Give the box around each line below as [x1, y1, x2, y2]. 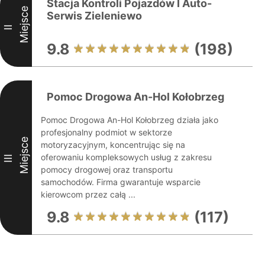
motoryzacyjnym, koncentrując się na [41, 140, 185, 150]
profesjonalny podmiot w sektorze [41, 127, 172, 137]
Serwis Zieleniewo [47, 9, 142, 22]
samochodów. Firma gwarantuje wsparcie [41, 177, 201, 187]
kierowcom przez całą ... [41, 189, 135, 199]
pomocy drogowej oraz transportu [41, 164, 173, 174]
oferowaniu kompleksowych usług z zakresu [41, 152, 212, 162]
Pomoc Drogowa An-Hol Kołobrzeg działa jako [41, 115, 218, 125]
